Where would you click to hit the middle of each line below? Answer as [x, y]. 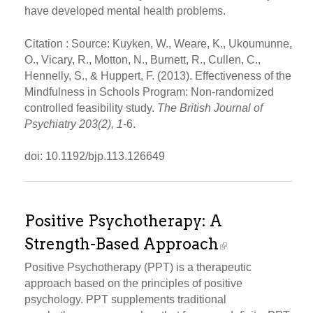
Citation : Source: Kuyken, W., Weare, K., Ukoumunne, [158, 43]
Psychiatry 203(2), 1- [75, 124]
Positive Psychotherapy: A [123, 221]
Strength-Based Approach [122, 244]
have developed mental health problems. [125, 11]
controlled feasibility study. [91, 108]
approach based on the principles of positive [133, 284]
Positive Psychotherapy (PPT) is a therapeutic [138, 268]
